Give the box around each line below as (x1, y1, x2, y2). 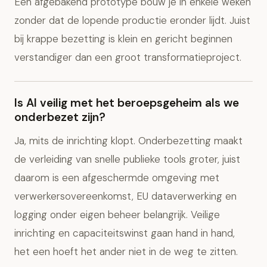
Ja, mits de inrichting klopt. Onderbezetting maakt (14, 134, 243, 147)
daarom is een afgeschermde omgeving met (14, 171, 219, 184)
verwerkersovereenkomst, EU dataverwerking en (14, 190, 237, 203)
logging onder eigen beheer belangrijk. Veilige (14, 208, 220, 221)
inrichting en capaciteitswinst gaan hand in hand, (14, 226, 235, 240)
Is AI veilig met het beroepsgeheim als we (14, 95, 239, 110)
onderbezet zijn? (14, 110, 105, 125)
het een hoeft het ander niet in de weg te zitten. (14, 245, 238, 258)
